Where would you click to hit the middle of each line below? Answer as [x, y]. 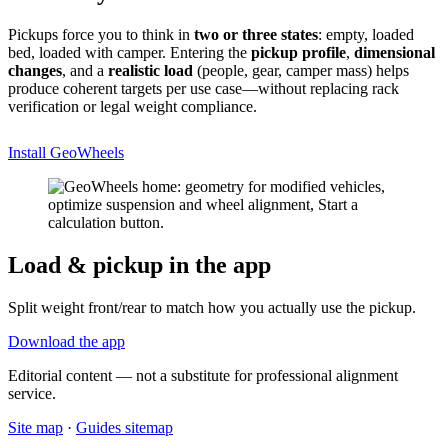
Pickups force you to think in [101, 35]
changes [35, 71]
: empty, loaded [366, 35]
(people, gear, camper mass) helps [301, 71]
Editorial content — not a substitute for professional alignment [203, 375]
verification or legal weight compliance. [132, 107]
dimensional [394, 53]
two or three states [256, 35]
